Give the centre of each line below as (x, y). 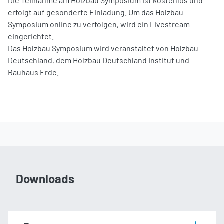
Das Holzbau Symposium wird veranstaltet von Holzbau (103, 48)
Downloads (45, 178)
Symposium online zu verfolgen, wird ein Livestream (99, 24)
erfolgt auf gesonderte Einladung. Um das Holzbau (96, 12)
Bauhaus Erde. (33, 72)
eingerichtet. (31, 36)
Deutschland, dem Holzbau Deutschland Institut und (99, 60)
